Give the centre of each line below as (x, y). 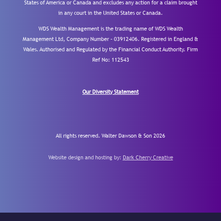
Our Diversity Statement (110, 92)
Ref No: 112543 (110, 60)
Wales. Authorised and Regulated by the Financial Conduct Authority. (105, 50)
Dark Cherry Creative (148, 157)
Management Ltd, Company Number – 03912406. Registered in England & (110, 39)
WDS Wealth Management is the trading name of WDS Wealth (110, 29)
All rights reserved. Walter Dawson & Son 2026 (110, 136)
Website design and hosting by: (85, 157)
